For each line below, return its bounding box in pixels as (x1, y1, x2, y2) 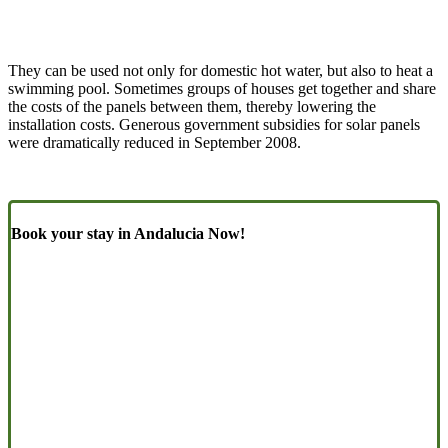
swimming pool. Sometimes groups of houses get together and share (8, 80, 436, 98)
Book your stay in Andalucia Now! (11, 224, 245, 242)
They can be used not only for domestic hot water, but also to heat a (8, 62, 433, 80)
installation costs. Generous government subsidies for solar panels (8, 116, 420, 134)
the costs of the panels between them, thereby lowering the (8, 98, 376, 116)
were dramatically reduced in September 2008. (8, 134, 301, 152)
